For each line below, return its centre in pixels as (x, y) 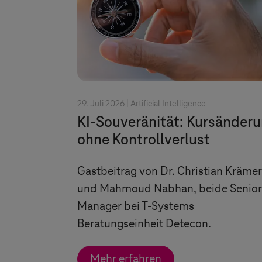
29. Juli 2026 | (104, 104)
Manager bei (109, 207)
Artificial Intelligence (168, 104)
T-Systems (168, 207)
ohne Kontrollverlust (144, 141)
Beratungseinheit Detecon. (144, 224)
